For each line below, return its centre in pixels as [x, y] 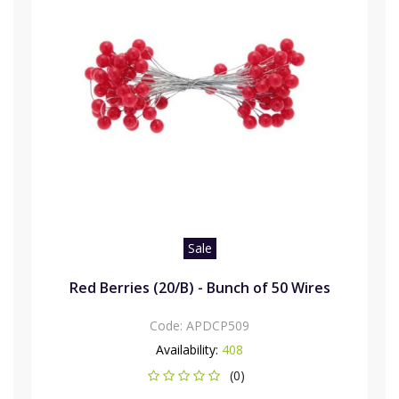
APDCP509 [218, 325]
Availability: [187, 349]
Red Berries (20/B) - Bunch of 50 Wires [199, 287]
